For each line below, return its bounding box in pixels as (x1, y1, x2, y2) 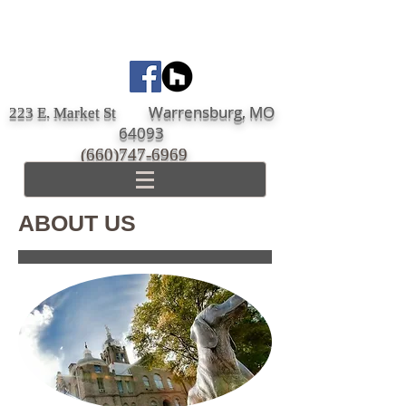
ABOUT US (18, 210, 136, 236)
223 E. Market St (8, 104, 149, 121)
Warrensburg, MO (148, 101, 275, 122)
